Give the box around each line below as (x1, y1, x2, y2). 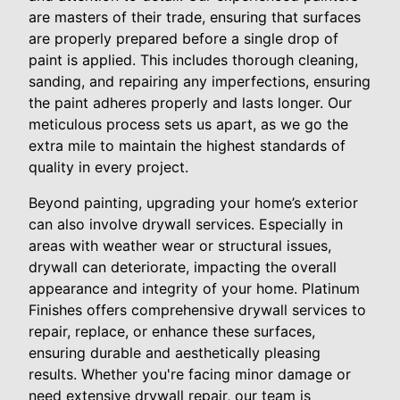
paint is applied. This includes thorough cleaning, (29, 51, 358, 70)
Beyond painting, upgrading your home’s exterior (29, 194, 358, 212)
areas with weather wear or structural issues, (29, 237, 331, 255)
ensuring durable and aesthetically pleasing (29, 344, 321, 362)
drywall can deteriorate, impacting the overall (29, 258, 337, 277)
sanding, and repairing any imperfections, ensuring (29, 72, 371, 91)
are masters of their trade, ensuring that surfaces (29, 8, 361, 27)
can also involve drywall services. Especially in (29, 215, 343, 234)
